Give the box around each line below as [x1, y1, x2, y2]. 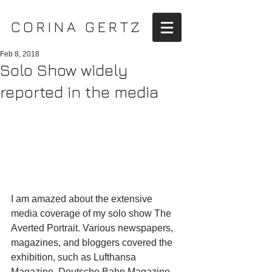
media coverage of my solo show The [11, 208, 174, 219]
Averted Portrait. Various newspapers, [11, 222, 175, 233]
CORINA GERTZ [10, 18, 143, 35]
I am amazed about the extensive [11, 193, 155, 204]
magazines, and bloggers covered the [11, 237, 175, 248]
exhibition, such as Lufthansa [11, 251, 138, 262]
